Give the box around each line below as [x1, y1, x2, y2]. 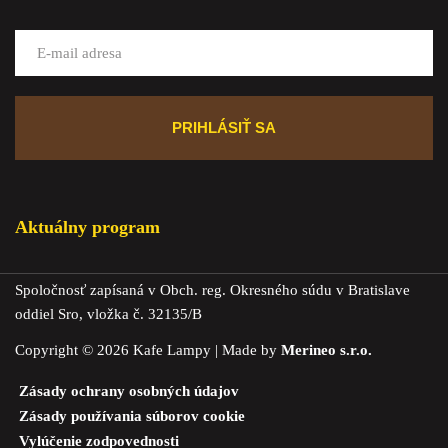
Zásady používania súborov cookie [19, 408, 245, 424]
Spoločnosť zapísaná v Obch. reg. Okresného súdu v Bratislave [15, 282, 410, 298]
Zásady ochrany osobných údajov [19, 383, 239, 399]
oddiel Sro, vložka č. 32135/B [15, 306, 202, 322]
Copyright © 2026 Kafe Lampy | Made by [15, 342, 281, 358]
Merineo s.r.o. [281, 342, 372, 358]
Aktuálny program [15, 217, 160, 237]
